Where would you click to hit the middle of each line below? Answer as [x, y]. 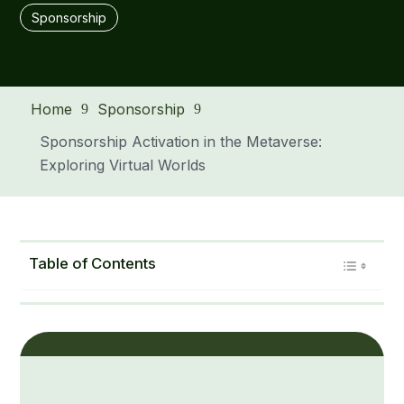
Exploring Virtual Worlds [122, 165]
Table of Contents [93, 264]
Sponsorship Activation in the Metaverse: [180, 142]
